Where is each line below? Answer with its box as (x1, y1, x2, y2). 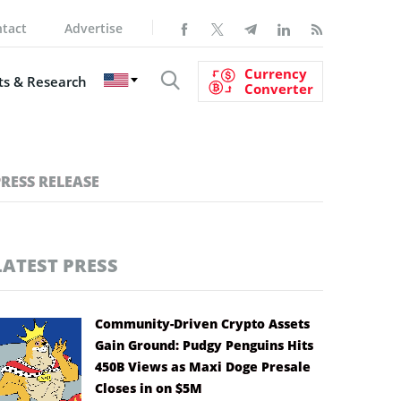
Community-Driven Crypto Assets (95, 314, 310, 332)
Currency (244, 64, 307, 82)
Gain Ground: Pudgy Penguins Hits (95, 336, 313, 354)
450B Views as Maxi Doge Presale (95, 357, 311, 375)
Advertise (64, 19, 123, 37)
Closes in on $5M (95, 379, 202, 397)
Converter (244, 79, 313, 98)
